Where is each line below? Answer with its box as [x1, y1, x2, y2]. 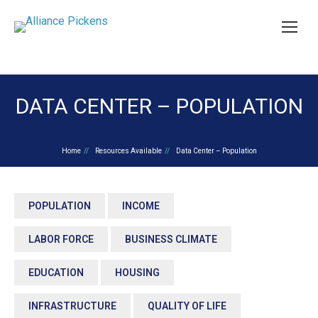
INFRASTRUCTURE [28, 300, 116, 312]
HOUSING [115, 267, 160, 278]
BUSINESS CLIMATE [125, 234, 217, 245]
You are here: [127, 135, 191, 148]
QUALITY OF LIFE [148, 300, 226, 312]
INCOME [122, 200, 160, 212]
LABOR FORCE [28, 234, 94, 245]
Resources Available [94, 147, 162, 155]
